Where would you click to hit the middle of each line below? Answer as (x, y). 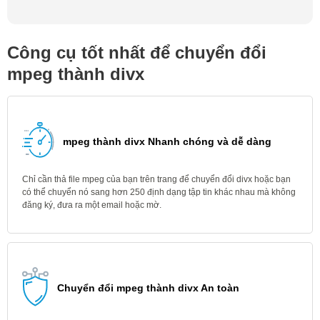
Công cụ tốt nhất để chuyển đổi (137, 52)
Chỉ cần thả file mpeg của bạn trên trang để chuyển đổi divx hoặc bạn (156, 179)
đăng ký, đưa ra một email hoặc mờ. (92, 205)
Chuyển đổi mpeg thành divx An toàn (148, 288)
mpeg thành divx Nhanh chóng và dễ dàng (167, 141)
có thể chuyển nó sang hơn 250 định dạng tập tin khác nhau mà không (159, 192)
